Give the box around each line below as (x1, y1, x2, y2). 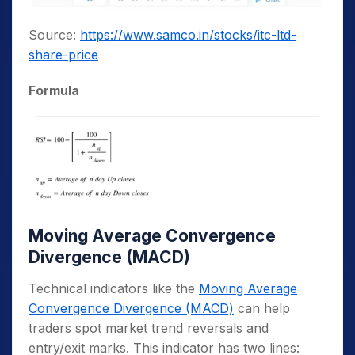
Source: (29, 26, 80, 43)
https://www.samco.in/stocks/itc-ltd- (80, 26, 296, 43)
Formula (29, 82, 79, 98)
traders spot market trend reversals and (29, 319, 269, 336)
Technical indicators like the (29, 280, 199, 296)
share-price (29, 46, 98, 63)
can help (234, 300, 290, 316)
